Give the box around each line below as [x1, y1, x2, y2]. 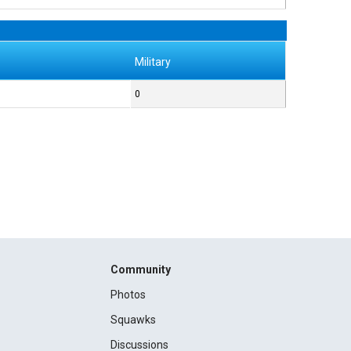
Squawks [110, 313, 156, 327]
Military [135, 56, 172, 68]
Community [110, 263, 171, 277]
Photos [110, 288, 146, 302]
